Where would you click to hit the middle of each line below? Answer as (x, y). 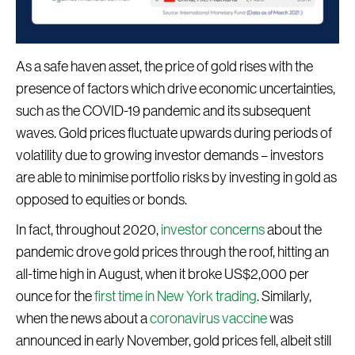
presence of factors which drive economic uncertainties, (176, 89)
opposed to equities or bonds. (101, 200)
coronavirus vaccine (208, 319)
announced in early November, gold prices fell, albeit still (174, 341)
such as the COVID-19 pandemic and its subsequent (163, 111)
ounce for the (55, 297)
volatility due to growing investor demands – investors (170, 156)
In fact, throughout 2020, (88, 230)
